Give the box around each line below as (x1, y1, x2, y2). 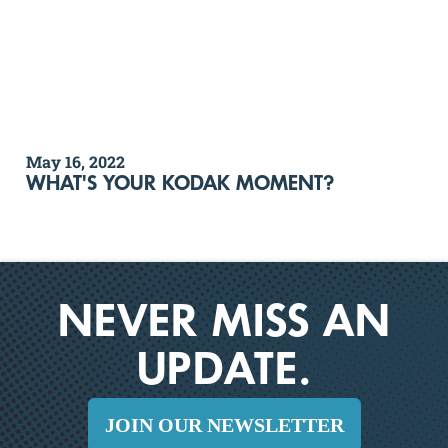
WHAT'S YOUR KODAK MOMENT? (26, 174, 334, 197)
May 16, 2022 (26, 151, 125, 173)
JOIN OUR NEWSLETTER (104, 414, 344, 437)
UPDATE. (136, 350, 312, 399)
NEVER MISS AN (57, 302, 391, 351)
